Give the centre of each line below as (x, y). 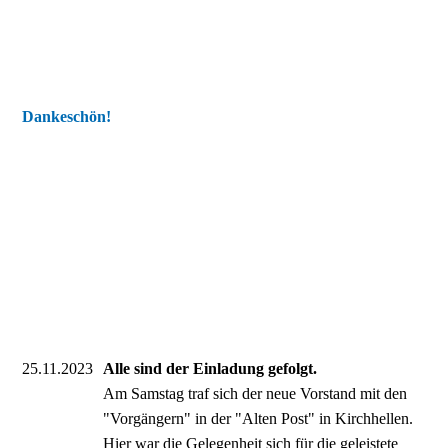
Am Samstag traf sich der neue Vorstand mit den (255, 393)
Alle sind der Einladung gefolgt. (210, 368)
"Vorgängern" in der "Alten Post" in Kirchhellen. (258, 418)
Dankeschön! (67, 116)
